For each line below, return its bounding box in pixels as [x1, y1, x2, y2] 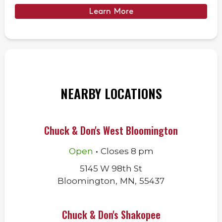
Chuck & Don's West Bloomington [44, 123, 178, 138]
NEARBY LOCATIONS [60, 84, 162, 103]
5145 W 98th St [80, 164, 142, 173]
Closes [100, 146, 131, 156]
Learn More [89, 7, 133, 16]
